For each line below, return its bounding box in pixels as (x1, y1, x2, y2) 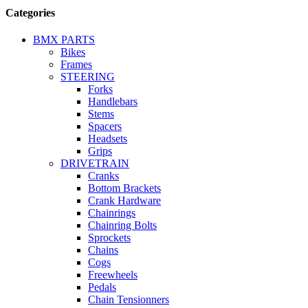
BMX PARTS (33, 34, 95, 46)
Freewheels (88, 269, 137, 281)
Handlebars (88, 96, 137, 108)
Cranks (88, 170, 119, 182)
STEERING (60, 71, 115, 83)
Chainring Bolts (88, 219, 157, 232)
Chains (88, 244, 118, 256)
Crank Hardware (88, 195, 161, 207)
